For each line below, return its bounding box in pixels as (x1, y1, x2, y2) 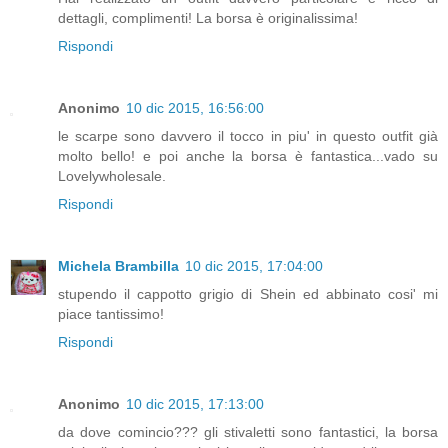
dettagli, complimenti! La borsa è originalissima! (58, 9, 358, 26)
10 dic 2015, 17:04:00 (185, 257, 323, 274)
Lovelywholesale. (58, 167, 166, 184)
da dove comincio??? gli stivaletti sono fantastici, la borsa (58, 423, 438, 440)
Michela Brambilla (58, 257, 179, 274)
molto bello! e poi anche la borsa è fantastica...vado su (58, 147, 438, 164)
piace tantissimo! (58, 305, 164, 322)
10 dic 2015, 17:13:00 (126, 395, 264, 412)
